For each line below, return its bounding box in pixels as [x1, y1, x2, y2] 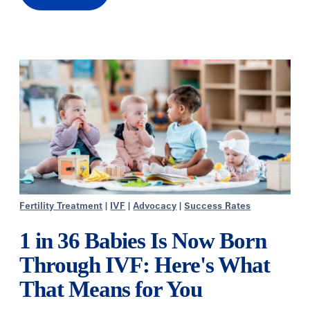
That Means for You [19, 277, 203, 302]
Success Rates [184, 202, 251, 212]
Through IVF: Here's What [19, 253, 271, 278]
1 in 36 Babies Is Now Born [19, 228, 267, 254]
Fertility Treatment [19, 202, 103, 212]
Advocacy [133, 202, 177, 212]
